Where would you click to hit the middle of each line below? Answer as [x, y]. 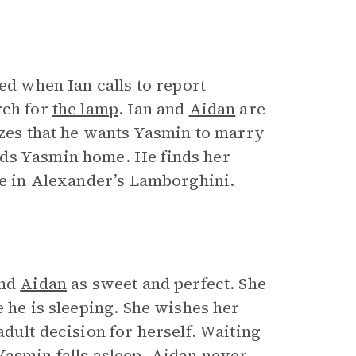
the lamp [85, 109]
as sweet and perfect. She [166, 284]
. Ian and [154, 109]
